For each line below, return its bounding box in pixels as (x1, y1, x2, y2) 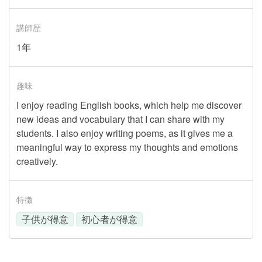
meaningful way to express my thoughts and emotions (16, 140, 238, 154)
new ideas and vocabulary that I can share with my (16, 112, 225, 126)
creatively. (16, 154, 58, 168)
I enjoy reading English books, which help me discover (16, 98, 242, 112)
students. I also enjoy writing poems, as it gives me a (16, 126, 233, 140)
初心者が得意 (81, 212, 137, 226)
